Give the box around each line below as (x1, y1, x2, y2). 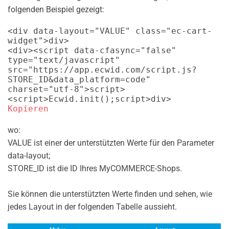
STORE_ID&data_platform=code (8, 75, 146, 85)
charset (8, 84, 43, 95)
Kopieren (8, 104, 49, 114)
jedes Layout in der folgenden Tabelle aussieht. (8, 202, 177, 212)
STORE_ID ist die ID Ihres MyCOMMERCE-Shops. (8, 164, 182, 174)
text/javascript (38, 55, 115, 65)
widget (8, 36, 38, 46)
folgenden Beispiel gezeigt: (8, 5, 104, 15)
